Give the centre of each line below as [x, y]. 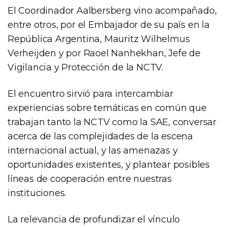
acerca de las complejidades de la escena [100, 136]
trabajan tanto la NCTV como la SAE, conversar [112, 122]
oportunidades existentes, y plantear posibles [109, 164]
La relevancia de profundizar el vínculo [94, 219]
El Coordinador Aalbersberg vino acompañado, [112, 10]
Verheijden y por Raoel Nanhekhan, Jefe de [104, 53]
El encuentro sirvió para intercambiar [90, 93]
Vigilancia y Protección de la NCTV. [85, 67]
